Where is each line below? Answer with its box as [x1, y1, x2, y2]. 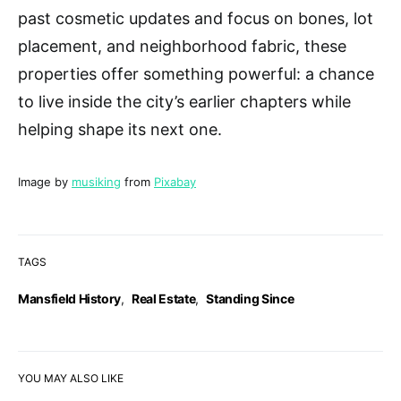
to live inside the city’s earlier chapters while [18, 91, 351, 111]
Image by [18, 174, 72, 189]
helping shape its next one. [18, 119, 222, 139]
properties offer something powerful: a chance [18, 64, 374, 83]
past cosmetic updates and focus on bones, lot [18, 8, 373, 28]
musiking [72, 174, 121, 189]
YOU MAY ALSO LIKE [18, 371, 124, 385]
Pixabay [154, 174, 196, 189]
